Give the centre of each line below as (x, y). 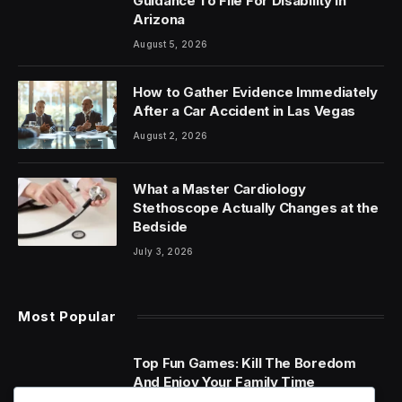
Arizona (159, 19)
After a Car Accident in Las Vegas (245, 110)
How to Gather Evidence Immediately (255, 92)
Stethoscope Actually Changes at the (256, 207)
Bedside (160, 226)
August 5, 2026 (170, 44)
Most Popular (67, 316)
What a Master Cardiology (219, 188)
